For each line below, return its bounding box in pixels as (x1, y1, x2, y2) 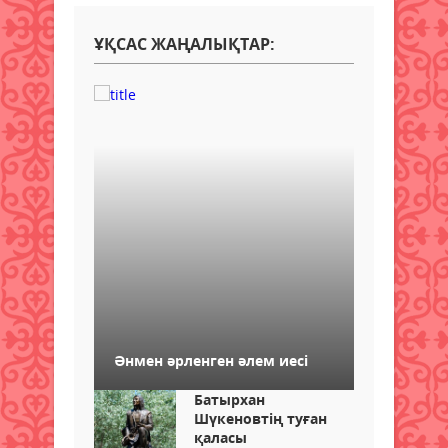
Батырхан (194, 389, 265, 409)
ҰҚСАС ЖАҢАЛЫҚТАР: (94, 32, 275, 55)
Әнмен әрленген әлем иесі (114, 350, 308, 370)
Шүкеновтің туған (194, 408, 327, 428)
